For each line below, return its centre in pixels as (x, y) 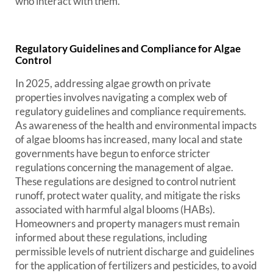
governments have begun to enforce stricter (113, 153)
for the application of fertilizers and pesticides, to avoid (136, 265)
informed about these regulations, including (111, 237)
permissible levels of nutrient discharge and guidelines (135, 251)
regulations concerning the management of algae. (124, 167)
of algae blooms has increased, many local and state (129, 139)
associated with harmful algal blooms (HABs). (115, 209)
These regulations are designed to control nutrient (126, 181)
